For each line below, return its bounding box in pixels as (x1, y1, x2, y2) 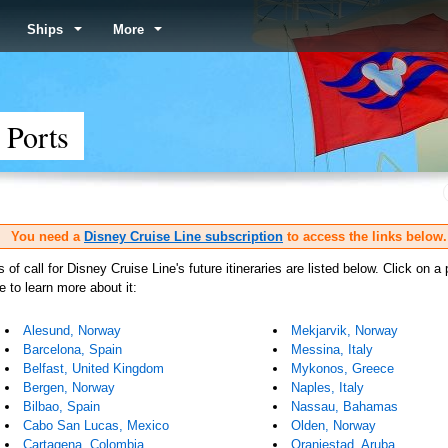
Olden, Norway (291, 418, 377, 433)
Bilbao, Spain (23, 399, 101, 414)
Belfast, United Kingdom (23, 361, 165, 376)
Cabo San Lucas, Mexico (23, 418, 170, 433)
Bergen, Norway (23, 380, 116, 395)
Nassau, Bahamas (291, 399, 399, 414)
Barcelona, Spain (23, 342, 123, 357)
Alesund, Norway (23, 323, 122, 338)
